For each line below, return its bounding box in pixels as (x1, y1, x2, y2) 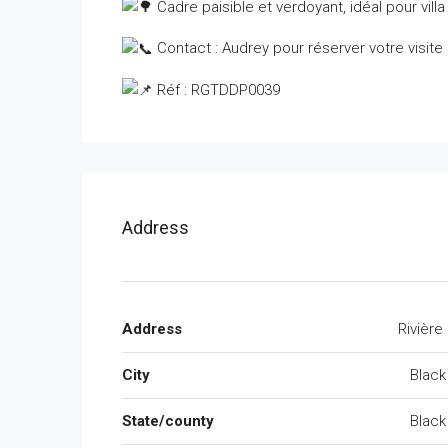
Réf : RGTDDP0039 (153, 80, 280, 99)
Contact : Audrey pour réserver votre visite (153, 39, 443, 58)
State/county (122, 412, 214, 431)
